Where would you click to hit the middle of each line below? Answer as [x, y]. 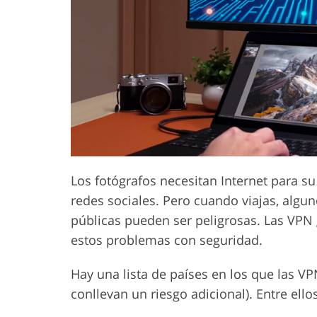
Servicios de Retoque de [162, 19]
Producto [162, 30]
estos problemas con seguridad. [167, 240]
